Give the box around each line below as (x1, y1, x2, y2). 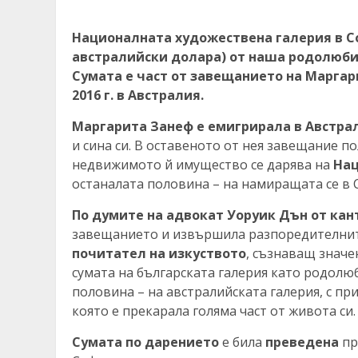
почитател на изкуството (72, 245, 246, 263)
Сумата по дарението (72, 333, 222, 352)
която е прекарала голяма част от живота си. (72, 302, 356, 320)
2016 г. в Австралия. (72, 86, 204, 105)
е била (222, 333, 262, 352)
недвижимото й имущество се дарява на (72, 156, 333, 174)
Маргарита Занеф (72, 117, 193, 136)
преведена (262, 333, 339, 352)
